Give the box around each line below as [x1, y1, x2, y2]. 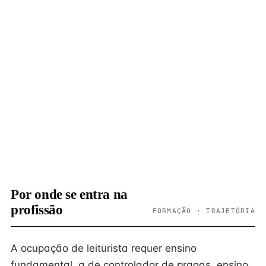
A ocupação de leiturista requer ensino [11, 242, 197, 254]
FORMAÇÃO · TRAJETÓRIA [152, 207, 255, 214]
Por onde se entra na [11, 187, 128, 202]
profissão [11, 202, 63, 217]
